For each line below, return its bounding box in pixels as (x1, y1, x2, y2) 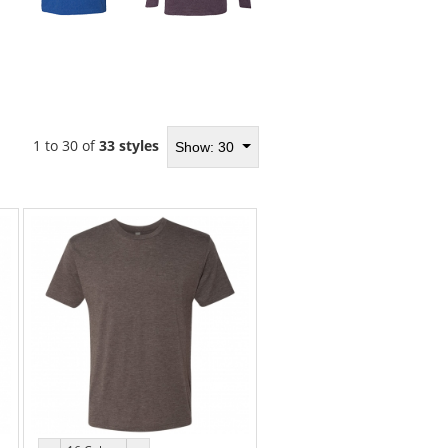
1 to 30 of (33, 136, 100, 156)
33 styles (99, 136, 160, 156)
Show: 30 (175, 139, 239, 156)
